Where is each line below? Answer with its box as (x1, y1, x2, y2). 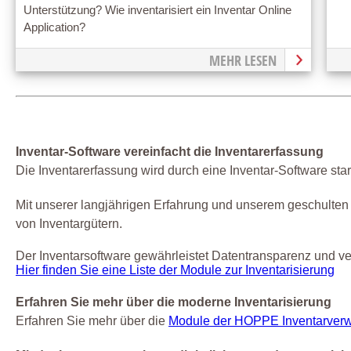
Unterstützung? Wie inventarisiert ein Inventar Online (24, 3, 291, 16)
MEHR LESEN (208, 51, 277, 70)
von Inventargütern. (16, 217, 122, 231)
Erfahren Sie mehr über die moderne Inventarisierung (16, 295, 331, 309)
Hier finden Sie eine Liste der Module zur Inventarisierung (16, 263, 335, 277)
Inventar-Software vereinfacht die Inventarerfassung (16, 145, 324, 159)
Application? (24, 20, 85, 34)
